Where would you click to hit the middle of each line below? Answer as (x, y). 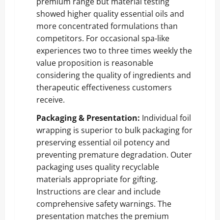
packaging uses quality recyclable (98, 167)
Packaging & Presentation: (88, 118)
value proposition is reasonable (95, 63)
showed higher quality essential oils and (110, 14)
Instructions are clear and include (98, 191)
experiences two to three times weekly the (114, 50)
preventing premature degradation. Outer (114, 154)
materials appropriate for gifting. (97, 179)
